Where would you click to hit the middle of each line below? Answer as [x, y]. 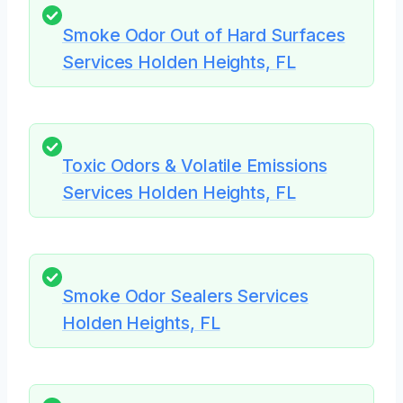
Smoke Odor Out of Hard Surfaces [204, 35]
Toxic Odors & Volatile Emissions [195, 165]
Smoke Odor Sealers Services [185, 296]
